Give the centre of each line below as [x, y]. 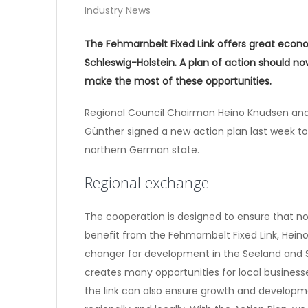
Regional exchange [147, 182]
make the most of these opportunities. [179, 81]
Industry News [118, 10]
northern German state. [142, 150]
